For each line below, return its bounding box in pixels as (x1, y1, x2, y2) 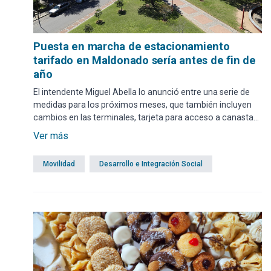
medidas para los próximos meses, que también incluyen (33, 99, 252, 109)
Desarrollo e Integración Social (99, 159, 203, 168)
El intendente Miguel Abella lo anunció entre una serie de (33, 87, 250, 97)
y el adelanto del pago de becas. (33, 125, 156, 135)
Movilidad (43, 159, 75, 168)
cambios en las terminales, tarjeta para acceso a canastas (33, 112, 258, 122)
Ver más (33, 129, 68, 142)
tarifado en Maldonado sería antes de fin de (33, 53, 256, 67)
